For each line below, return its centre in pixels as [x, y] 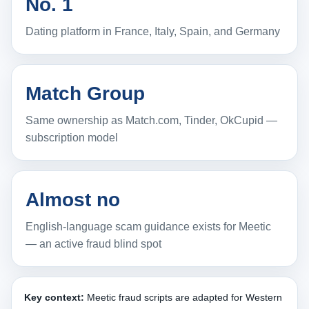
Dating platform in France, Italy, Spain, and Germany [153, 31]
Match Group [85, 93]
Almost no [73, 200]
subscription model [72, 138]
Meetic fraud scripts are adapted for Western [183, 297]
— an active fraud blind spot [93, 244]
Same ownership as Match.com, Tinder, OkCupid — [151, 120]
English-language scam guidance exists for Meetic [148, 227]
